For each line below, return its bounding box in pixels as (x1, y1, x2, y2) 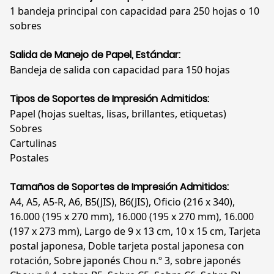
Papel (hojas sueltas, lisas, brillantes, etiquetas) (10, 107, 226, 121)
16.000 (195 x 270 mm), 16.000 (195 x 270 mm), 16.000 (10, 210, 254, 224)
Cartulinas (10, 136, 57, 150)
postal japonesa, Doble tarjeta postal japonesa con (10, 239, 244, 253)
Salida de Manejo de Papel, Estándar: (10, 48, 180, 62)
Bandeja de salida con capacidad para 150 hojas (10, 63, 230, 77)
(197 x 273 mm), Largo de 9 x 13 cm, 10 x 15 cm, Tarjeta (10, 224, 261, 239)
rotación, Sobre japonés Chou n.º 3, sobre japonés (10, 254, 241, 268)
